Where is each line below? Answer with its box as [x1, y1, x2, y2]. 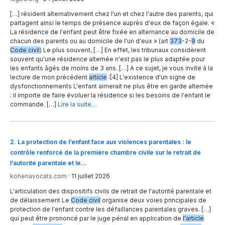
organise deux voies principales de [100, 196, 206, 204]
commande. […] [10, 100, 56, 108]
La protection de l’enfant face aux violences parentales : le [18, 138, 191, 146]
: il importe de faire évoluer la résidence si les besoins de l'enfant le [10, 91, 210, 99]
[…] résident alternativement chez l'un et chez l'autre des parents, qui [10, 10, 213, 18]
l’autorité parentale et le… [10, 159, 87, 167]
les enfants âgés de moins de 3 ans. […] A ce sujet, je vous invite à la [10, 64, 213, 72]
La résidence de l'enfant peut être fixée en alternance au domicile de [10, 28, 214, 36]
